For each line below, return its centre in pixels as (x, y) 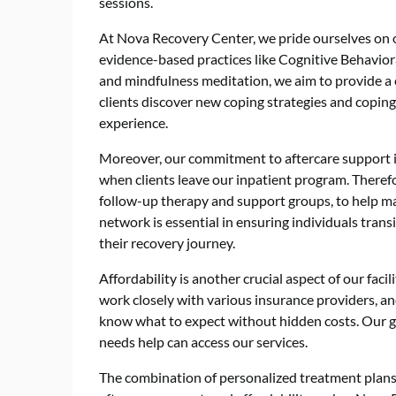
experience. (133, 122)
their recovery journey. (167, 243)
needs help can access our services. (203, 342)
